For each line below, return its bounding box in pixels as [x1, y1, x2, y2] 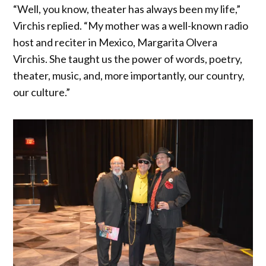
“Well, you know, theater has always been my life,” [13, 2, 241, 16]
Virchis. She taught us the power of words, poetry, [13, 52, 243, 66]
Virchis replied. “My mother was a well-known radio [13, 19, 249, 33]
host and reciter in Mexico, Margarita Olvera [13, 36, 218, 49]
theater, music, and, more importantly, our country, [13, 69, 245, 83]
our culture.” [13, 85, 71, 99]
